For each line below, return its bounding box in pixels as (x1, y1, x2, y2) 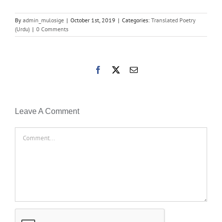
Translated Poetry (151, 16, 196, 24)
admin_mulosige (23, 16, 64, 24)
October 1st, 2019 (70, 16, 115, 24)
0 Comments (36, 25, 68, 33)
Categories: (122, 16, 151, 24)
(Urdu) (15, 25, 30, 33)
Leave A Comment (15, 107, 79, 115)
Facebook (102, 65, 132, 73)
